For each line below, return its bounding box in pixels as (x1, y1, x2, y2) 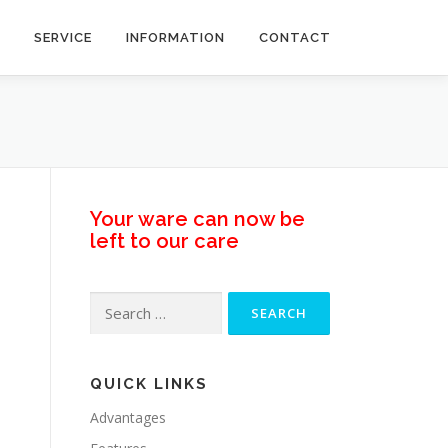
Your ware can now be (90, 207, 305, 231)
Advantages (90, 408, 166, 427)
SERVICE (34, 30, 92, 45)
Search (89, 293, 133, 312)
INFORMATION (126, 30, 225, 45)
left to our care (90, 229, 239, 253)
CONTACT (259, 30, 331, 45)
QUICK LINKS (90, 375, 208, 393)
